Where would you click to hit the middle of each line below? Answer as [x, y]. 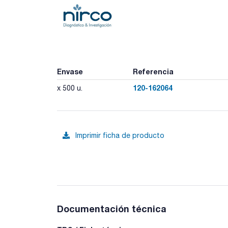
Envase [70, 71]
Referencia [153, 71]
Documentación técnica [112, 208]
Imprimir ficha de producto [120, 135]
